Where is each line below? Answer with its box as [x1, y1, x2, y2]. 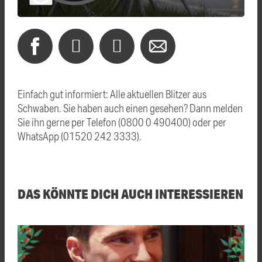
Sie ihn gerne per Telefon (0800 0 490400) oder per [18, 115, 226, 129]
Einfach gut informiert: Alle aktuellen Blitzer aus [18, 87, 206, 101]
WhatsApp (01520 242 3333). [18, 129, 142, 143]
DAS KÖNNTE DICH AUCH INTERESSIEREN [18, 185, 243, 202]
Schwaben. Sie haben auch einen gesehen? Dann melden [18, 101, 243, 115]
